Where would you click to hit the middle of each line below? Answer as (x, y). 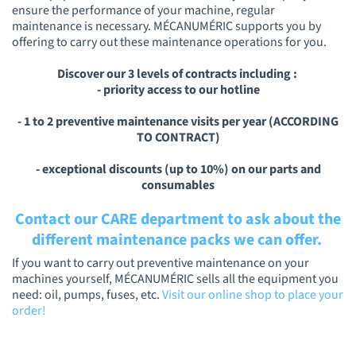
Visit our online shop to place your (253, 295)
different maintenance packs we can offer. (178, 240)
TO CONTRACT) (178, 137)
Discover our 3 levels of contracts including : (178, 74)
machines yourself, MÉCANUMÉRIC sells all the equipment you (175, 279)
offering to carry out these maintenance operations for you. (169, 42)
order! (29, 311)
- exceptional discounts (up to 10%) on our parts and (178, 169)
